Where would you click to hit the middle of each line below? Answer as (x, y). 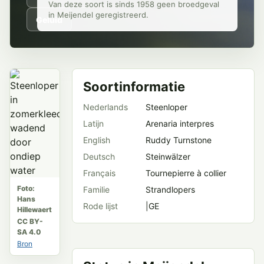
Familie (96, 189)
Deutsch (99, 156)
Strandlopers (170, 189)
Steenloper (166, 107)
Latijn (93, 123)
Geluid (49, 19)
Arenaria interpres (180, 123)
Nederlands (105, 107)
